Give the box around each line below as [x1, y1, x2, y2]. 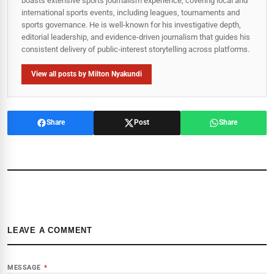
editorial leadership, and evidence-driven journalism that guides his [21, 32, 250, 42]
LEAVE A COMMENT [7, 225, 92, 235]
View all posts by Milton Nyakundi [31, 69, 142, 78]
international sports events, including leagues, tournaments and [21, 7, 240, 17]
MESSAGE [7, 263, 43, 272]
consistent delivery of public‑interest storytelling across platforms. [21, 44, 250, 54]
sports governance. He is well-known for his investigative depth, [21, 20, 241, 29]
